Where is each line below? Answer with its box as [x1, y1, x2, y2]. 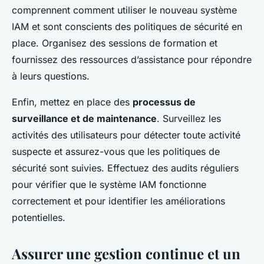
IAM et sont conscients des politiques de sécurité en [12, 21, 242, 33]
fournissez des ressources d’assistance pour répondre [12, 54, 252, 66]
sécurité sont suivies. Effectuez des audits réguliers [12, 162, 239, 174]
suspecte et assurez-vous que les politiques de [12, 146, 220, 158]
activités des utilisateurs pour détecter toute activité [12, 129, 240, 141]
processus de [133, 96, 196, 108]
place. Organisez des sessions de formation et [12, 37, 217, 49]
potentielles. [12, 212, 65, 224]
